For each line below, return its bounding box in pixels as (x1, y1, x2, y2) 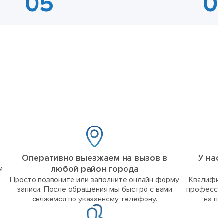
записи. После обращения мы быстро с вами (17, 184, 172, 195)
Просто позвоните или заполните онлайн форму (10, 175, 179, 185)
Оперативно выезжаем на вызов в (21, 152, 167, 163)
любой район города (50, 163, 139, 175)
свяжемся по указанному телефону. (32, 194, 157, 204)
